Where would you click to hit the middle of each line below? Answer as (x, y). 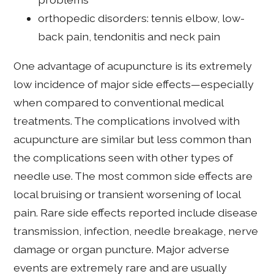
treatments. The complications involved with (127, 120)
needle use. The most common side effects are (133, 176)
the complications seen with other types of (124, 157)
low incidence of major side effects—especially (134, 84)
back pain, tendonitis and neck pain (129, 37)
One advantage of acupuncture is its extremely (133, 65)
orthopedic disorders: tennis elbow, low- (142, 18)
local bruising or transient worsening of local (127, 194)
